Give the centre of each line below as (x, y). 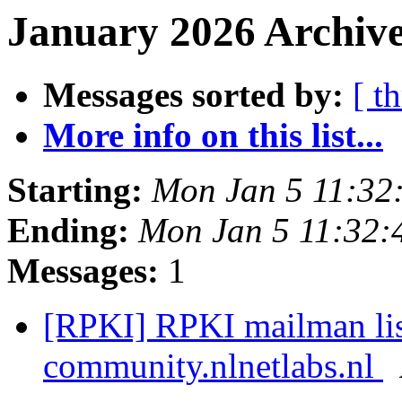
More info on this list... (213, 135)
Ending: (68, 231)
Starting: (75, 190)
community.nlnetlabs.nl (213, 366)
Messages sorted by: (193, 95)
